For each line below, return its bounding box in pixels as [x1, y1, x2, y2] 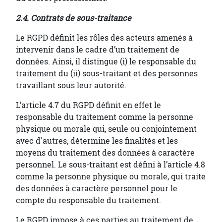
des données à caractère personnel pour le [16, 183, 177, 194]
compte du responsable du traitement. [16, 195, 163, 206]
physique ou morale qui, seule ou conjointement [16, 123, 197, 135]
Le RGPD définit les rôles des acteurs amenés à [16, 32, 193, 44]
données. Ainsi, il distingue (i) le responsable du [16, 56, 196, 67]
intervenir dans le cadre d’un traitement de [16, 44, 179, 55]
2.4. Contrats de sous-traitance [16, 12, 131, 24]
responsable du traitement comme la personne [16, 111, 193, 123]
